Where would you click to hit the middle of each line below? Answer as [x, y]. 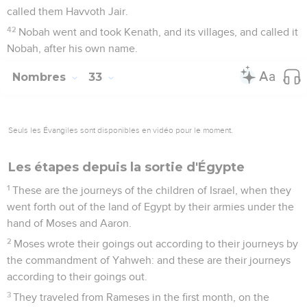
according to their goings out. [77, 277]
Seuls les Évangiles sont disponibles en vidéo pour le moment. [121, 130]
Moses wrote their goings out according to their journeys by [156, 244]
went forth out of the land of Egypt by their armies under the [150, 207]
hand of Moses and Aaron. [69, 223]
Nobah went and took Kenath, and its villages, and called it [159, 32]
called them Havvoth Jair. [67, 11]
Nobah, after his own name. [72, 48]
